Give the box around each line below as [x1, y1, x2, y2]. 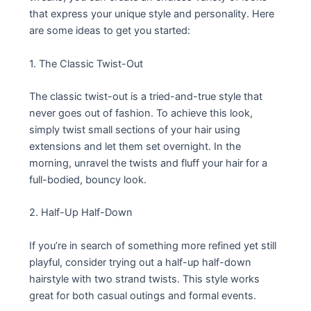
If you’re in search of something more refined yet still [29, 239, 277, 252]
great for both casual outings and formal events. [29, 289, 257, 302]
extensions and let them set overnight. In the [29, 140, 242, 153]
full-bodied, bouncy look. [29, 174, 147, 187]
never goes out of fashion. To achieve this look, [29, 107, 253, 120]
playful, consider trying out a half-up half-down [29, 255, 252, 269]
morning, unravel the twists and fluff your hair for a [29, 157, 268, 170]
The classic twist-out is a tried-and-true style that [29, 90, 263, 103]
